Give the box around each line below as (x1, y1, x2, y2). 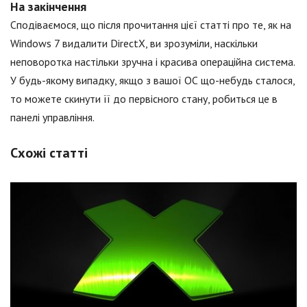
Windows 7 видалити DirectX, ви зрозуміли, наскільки (10, 36, 258, 51)
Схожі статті (10, 144, 88, 162)
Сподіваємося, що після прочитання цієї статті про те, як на (10, 18, 291, 32)
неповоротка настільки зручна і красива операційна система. (10, 55, 295, 69)
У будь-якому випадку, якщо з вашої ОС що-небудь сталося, (10, 73, 295, 88)
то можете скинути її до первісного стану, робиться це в (10, 92, 278, 106)
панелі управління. (10, 110, 95, 125)
